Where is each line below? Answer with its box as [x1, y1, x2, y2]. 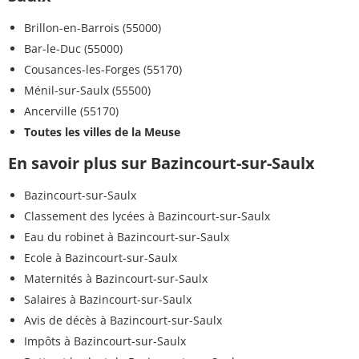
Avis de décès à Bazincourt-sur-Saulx [24, 313, 222, 329]
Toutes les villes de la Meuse [24, 124, 180, 140]
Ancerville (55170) [24, 103, 119, 119]
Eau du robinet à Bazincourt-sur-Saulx [24, 229, 229, 245]
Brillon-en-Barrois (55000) [24, 20, 161, 36]
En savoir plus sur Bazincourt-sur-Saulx [8, 152, 315, 175]
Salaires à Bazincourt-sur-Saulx [24, 292, 192, 308]
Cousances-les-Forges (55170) [24, 62, 182, 78]
